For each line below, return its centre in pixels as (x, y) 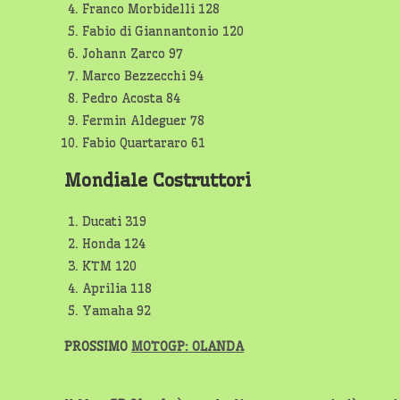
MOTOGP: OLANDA (187, 346)
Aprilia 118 (117, 288)
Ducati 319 (114, 221)
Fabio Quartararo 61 (144, 142)
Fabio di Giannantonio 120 (163, 31)
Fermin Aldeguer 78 (143, 120)
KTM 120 (109, 266)
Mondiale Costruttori (158, 179)
